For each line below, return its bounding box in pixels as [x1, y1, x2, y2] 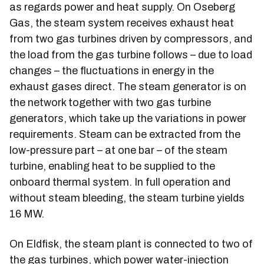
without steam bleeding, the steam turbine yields [9, 192, 245, 204]
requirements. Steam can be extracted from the [9, 128, 240, 140]
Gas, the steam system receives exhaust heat [9, 17, 234, 29]
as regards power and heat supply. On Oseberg [9, 1, 235, 13]
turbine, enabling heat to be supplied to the [9, 160, 215, 172]
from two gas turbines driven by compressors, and [9, 33, 252, 45]
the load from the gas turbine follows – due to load [9, 49, 252, 61]
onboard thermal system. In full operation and [9, 176, 230, 188]
